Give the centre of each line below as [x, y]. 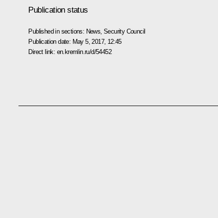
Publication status [58, 10]
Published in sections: [57, 31]
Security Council [125, 31]
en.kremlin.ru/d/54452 [84, 52]
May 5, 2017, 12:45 [97, 41]
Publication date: [50, 41]
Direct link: [43, 52]
